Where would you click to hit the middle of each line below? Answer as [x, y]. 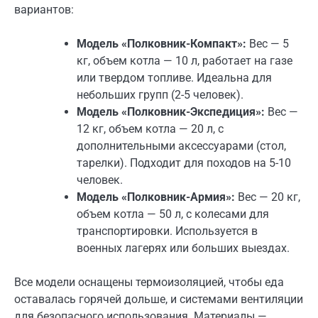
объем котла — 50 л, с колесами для [173, 214]
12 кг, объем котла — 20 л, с [150, 128]
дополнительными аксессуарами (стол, [181, 146]
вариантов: [44, 9]
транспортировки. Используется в [167, 231]
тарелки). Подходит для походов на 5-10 [184, 163]
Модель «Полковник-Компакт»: [161, 43]
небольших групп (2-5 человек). [160, 94]
